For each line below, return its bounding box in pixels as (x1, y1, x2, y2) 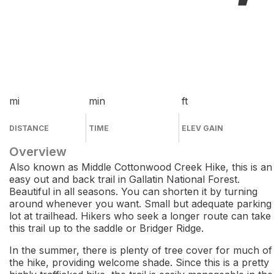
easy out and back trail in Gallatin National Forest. (9, 173, 240, 185)
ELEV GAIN (182, 124, 224, 133)
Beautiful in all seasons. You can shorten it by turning (9, 185, 257, 198)
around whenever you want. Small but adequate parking (9, 198, 272, 210)
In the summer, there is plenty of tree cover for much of (9, 244, 272, 256)
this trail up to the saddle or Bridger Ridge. (9, 222, 204, 234)
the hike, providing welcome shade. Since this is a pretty (9, 256, 269, 268)
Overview (9, 144, 67, 159)
